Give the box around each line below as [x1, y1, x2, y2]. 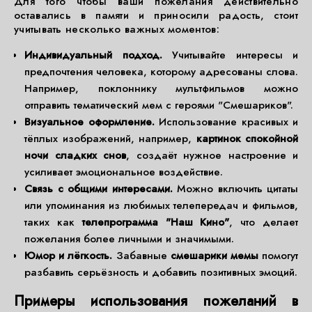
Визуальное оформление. [24, 114, 155, 130]
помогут [258, 248, 299, 263]
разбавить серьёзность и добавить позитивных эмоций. [24, 265, 297, 280]
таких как [24, 214, 82, 230]
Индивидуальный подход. [24, 47, 162, 63]
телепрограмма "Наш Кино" [81, 214, 230, 230]
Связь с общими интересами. [24, 181, 173, 196]
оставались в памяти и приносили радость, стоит [14, 8, 298, 23]
